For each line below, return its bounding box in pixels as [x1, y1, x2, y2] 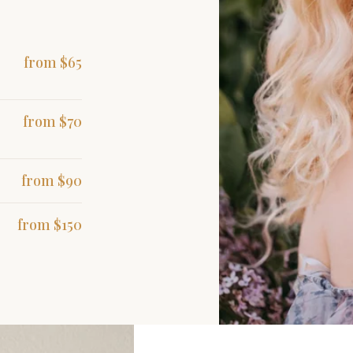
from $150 [17, 215, 82, 234]
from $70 [23, 112, 82, 131]
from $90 [21, 171, 82, 190]
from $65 [24, 53, 82, 72]
